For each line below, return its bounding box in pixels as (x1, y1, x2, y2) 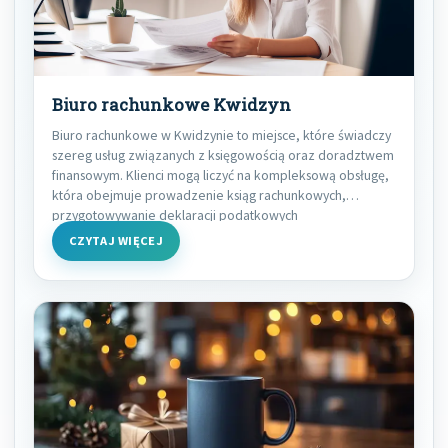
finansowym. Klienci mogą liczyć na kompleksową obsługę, (52, 165, 389, 184)
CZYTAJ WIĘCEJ (69, 232, 164, 248)
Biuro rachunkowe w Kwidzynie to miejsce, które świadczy (52, 125, 391, 144)
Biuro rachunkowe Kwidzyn (52, 93, 291, 116)
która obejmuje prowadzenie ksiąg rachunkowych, (52, 185, 346, 204)
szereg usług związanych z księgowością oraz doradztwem (52, 145, 394, 164)
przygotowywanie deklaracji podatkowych (52, 205, 298, 224)
